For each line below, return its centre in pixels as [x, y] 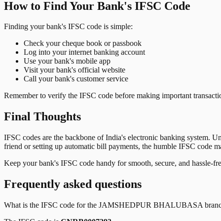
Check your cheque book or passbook [83, 43]
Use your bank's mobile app [67, 61]
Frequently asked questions [73, 184]
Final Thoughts [42, 117]
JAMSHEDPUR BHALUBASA [151, 205]
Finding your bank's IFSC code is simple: [68, 27]
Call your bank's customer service [76, 79]
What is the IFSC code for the [51, 205]
